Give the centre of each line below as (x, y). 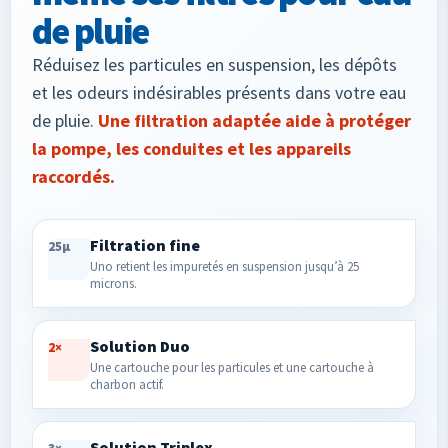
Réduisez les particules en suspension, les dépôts (214, 64)
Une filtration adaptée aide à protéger (254, 120)
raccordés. (73, 176)
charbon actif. (127, 384)
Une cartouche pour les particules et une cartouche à (232, 367)
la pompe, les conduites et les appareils (191, 148)
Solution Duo (140, 346)
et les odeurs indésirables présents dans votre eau (219, 92)
